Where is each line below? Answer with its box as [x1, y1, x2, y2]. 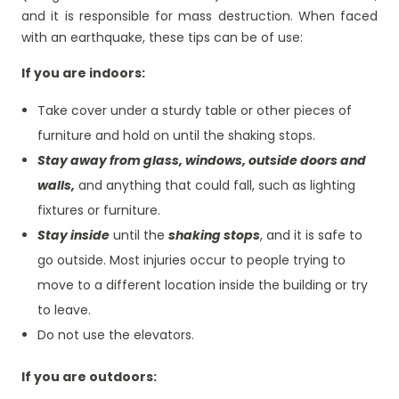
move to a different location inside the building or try [37, 276, 368, 295]
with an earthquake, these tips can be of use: [21, 28, 303, 47]
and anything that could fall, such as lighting [74, 176, 355, 195]
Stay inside [37, 226, 110, 245]
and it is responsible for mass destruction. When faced [21, 7, 378, 26]
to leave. [37, 301, 91, 320]
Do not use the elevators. [37, 326, 194, 345]
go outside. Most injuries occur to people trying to [37, 251, 346, 270]
